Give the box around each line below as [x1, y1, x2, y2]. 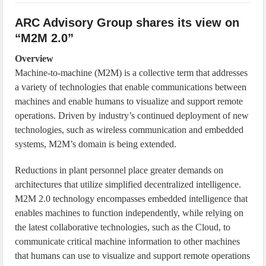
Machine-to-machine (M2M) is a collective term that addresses [15, 68, 248, 78]
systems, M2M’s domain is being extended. [15, 139, 177, 149]
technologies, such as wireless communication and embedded [15, 125, 244, 135]
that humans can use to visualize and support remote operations [15, 251, 251, 261]
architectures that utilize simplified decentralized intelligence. [15, 179, 242, 189]
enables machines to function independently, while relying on [15, 208, 244, 218]
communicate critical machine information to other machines [15, 236, 240, 246]
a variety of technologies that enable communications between [15, 82, 247, 92]
